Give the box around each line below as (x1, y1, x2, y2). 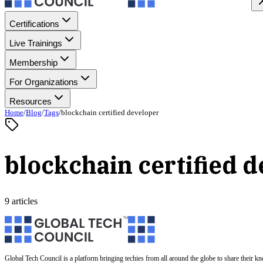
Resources (9, 96, 52, 106)
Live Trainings (9, 38, 62, 48)
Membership (9, 58, 58, 68)
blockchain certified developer (61, 108, 159, 117)
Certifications (9, 19, 59, 29)
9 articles (5, 195, 38, 206)
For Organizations (9, 77, 78, 87)
